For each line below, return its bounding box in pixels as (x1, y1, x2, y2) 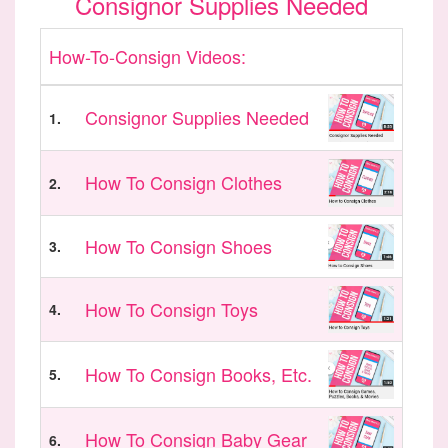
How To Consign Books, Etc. (85, 361, 312, 388)
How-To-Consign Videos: (49, 43, 246, 70)
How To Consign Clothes (85, 169, 282, 196)
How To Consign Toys (85, 296, 258, 323)
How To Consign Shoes (85, 233, 272, 260)
